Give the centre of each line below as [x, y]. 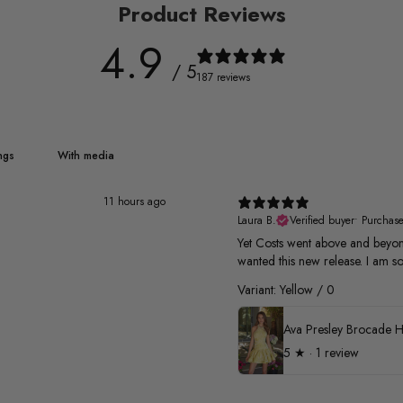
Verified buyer [322, 220]
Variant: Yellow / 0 [286, 290]
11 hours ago [134, 201]
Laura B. [257, 220]
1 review [337, 352]
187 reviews [223, 77]
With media [85, 156]
